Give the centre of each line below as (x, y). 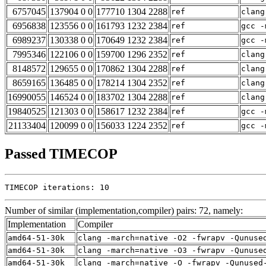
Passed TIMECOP (61, 154)
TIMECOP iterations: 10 (57, 188)
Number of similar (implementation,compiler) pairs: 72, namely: (124, 211)
